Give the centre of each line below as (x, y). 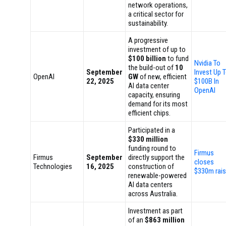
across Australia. (153, 194)
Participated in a (152, 130)
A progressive (148, 40)
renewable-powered (157, 176)
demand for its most (158, 104)
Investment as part (155, 211)
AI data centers (150, 185)
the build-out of (152, 68)
